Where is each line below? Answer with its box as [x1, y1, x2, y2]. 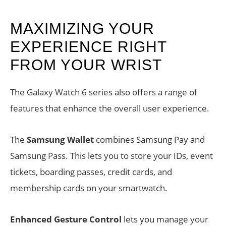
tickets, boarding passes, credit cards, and [10, 166, 172, 178]
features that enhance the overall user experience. [10, 102, 209, 115]
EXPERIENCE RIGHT [10, 38, 166, 55]
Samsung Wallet [27, 134, 94, 146]
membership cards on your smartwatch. [10, 182, 167, 194]
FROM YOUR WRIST [10, 56, 162, 74]
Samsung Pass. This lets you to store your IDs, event [10, 150, 213, 162]
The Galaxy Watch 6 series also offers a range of [10, 86, 197, 98]
